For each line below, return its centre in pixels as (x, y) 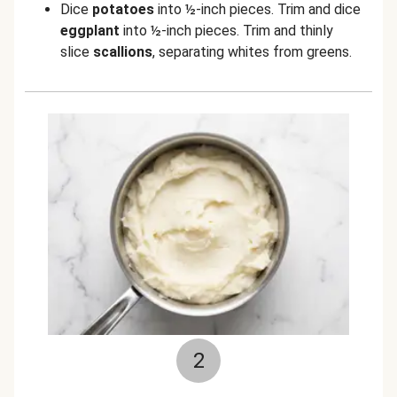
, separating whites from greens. (252, 52)
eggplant (90, 31)
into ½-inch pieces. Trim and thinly (226, 31)
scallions (123, 52)
